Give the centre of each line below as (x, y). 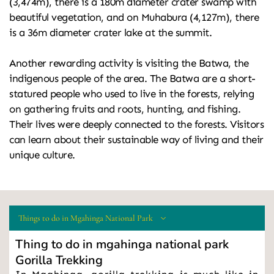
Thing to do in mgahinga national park (122, 245)
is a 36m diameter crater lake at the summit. (110, 33)
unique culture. (42, 155)
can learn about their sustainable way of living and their (136, 140)
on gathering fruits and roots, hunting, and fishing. (125, 109)
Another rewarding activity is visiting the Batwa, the (129, 63)
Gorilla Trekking (59, 261)
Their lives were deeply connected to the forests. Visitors (136, 124)
